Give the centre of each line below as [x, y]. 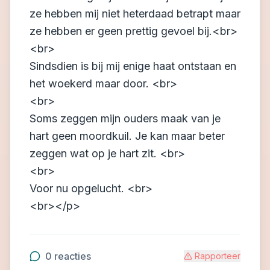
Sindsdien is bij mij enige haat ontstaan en [133, 66]
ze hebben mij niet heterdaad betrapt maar [135, 14]
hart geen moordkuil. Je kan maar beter [127, 136]
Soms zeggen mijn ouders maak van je [125, 118]
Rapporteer [218, 256]
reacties [71, 256]
